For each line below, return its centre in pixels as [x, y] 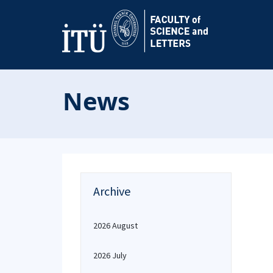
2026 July [110, 255]
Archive [112, 191]
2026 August [115, 225]
